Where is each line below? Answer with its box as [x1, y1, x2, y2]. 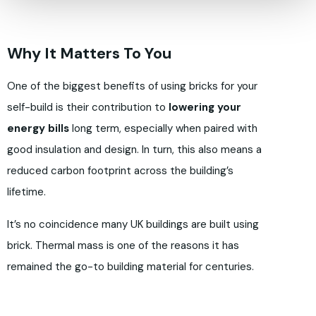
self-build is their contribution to [7, 100, 169, 115]
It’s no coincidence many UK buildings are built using [7, 217, 259, 232]
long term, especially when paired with [69, 121, 257, 136]
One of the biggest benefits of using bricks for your [7, 79, 257, 94]
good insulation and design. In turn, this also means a [7, 142, 262, 157]
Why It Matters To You [7, 43, 171, 64]
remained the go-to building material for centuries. [7, 260, 254, 274]
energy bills [7, 121, 69, 136]
